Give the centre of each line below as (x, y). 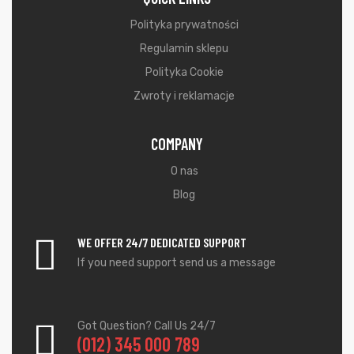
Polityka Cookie (184, 72)
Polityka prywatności (184, 24)
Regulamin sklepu (185, 48)
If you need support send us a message (177, 262)
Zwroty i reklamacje (185, 96)
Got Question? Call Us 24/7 (147, 326)
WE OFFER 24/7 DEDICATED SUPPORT (162, 242)
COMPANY (177, 143)
